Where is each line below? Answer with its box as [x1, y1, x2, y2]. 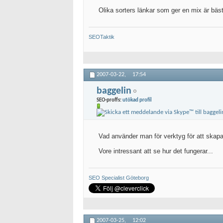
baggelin [97, 86, 131, 96]
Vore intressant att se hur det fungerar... [99, 147, 213, 155]
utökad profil [122, 97, 152, 103]
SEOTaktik [89, 34, 114, 40]
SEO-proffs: [97, 97, 122, 103]
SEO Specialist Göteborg [89, 175, 149, 181]
